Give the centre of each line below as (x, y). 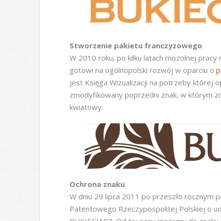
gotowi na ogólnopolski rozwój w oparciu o (143, 70)
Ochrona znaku (97, 184)
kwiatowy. (86, 107)
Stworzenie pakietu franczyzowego (136, 45)
